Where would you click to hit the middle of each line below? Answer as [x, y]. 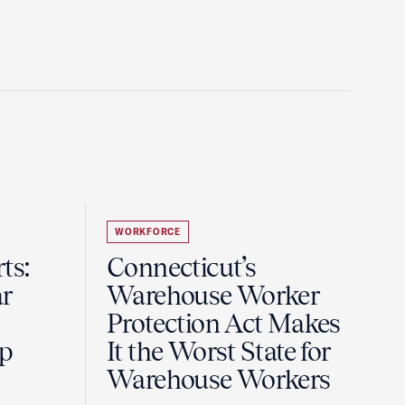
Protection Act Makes [224, 324]
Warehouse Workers [219, 380]
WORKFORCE [148, 232]
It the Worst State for [219, 352]
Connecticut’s [182, 268]
